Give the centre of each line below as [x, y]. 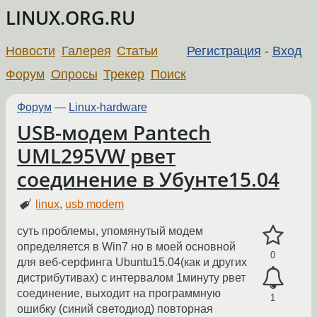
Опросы [74, 74]
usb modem [95, 204]
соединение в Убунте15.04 [148, 179]
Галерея [86, 51]
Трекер [124, 74]
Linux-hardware [108, 107]
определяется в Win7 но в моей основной [126, 247]
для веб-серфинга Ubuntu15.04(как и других [132, 263]
